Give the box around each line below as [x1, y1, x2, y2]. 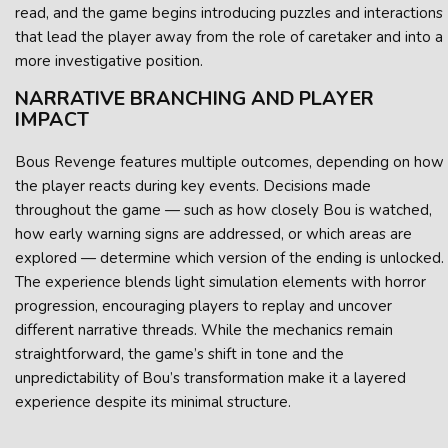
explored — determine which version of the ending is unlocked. [15, 248, 444, 268]
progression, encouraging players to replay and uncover [15, 296, 392, 316]
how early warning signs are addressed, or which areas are [15, 224, 412, 244]
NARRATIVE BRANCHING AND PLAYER [15, 85, 374, 112]
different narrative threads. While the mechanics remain [15, 320, 393, 340]
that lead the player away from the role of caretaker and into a [15, 27, 443, 47]
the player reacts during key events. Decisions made [15, 176, 371, 196]
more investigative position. [15, 51, 203, 71]
